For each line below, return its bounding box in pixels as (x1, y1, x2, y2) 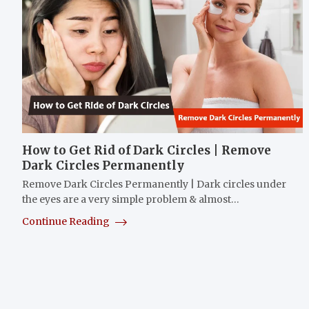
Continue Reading (22, 215, 112, 228)
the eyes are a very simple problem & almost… (22, 192, 239, 206)
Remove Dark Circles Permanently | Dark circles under (22, 177, 286, 190)
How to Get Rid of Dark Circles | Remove (22, 142, 271, 158)
